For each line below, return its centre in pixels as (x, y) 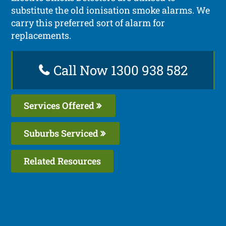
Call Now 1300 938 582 (119, 70)
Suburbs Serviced (62, 133)
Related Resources (63, 161)
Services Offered (60, 105)
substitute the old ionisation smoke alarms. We (111, 10)
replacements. (41, 35)
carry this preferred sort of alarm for (88, 22)
